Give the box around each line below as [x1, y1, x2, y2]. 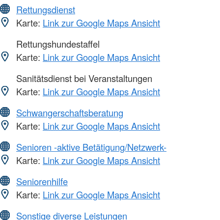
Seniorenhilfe [16, 174, 68, 188]
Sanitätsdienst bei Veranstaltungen [14, 71, 152, 84]
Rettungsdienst [16, 2, 75, 16]
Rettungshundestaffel [14, 37, 100, 50]
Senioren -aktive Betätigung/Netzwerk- [16, 140, 166, 153]
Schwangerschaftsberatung [16, 106, 123, 119]
